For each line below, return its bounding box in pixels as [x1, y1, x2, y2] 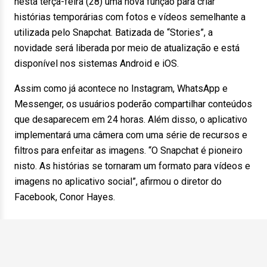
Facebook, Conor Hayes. [14, 191, 122, 203]
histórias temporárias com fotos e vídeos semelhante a [14, 11, 246, 23]
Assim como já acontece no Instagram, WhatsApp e [14, 83, 228, 94]
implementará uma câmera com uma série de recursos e [14, 129, 247, 141]
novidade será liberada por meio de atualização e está [14, 42, 240, 54]
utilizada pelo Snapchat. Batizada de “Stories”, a [14, 27, 213, 38]
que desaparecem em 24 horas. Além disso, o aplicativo [14, 114, 247, 125]
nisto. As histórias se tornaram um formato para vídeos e [14, 160, 250, 172]
